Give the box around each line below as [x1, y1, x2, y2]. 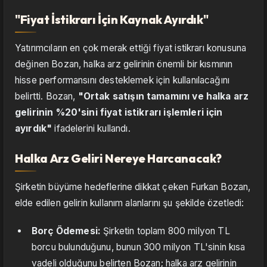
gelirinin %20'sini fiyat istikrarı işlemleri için [15, 107, 223, 119]
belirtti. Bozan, [15, 91, 78, 103]
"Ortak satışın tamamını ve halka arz [77, 91, 249, 103]
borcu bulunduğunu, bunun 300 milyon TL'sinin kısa [32, 241, 246, 253]
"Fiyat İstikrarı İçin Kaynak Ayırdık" [15, 12, 209, 27]
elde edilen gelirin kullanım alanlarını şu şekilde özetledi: [15, 197, 244, 209]
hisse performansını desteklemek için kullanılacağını [15, 74, 230, 86]
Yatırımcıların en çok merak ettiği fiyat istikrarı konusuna [15, 42, 247, 54]
